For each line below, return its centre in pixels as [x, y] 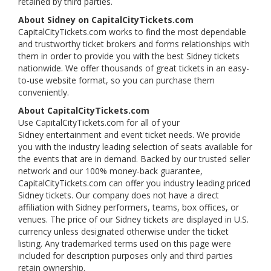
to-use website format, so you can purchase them [116, 80]
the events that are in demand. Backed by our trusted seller [134, 159]
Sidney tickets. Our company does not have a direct [119, 195]
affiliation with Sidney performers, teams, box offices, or [129, 207]
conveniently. [44, 92]
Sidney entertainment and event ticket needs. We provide [129, 135]
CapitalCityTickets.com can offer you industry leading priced [134, 183]
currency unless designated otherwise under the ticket [123, 231]
